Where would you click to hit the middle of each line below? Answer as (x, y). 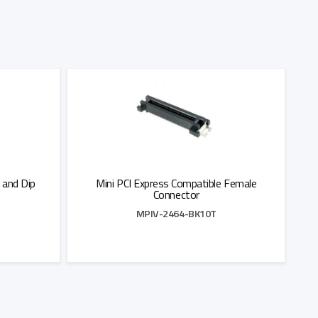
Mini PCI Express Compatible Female (176, 183)
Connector (176, 194)
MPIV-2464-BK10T (176, 213)
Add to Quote (176, 280)
